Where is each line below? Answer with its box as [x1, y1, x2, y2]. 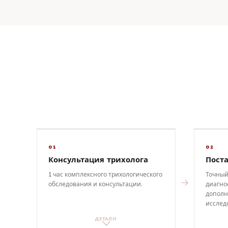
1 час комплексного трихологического [48, 170, 162, 178]
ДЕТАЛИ [95, 216, 117, 221]
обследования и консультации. [48, 180, 142, 188]
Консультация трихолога [48, 155, 148, 164]
